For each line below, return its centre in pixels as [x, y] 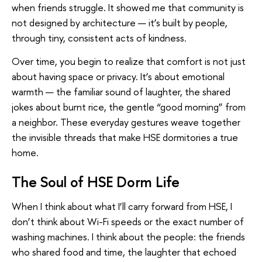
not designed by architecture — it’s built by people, [120, 22]
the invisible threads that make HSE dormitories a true [125, 137]
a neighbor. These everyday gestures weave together [126, 122]
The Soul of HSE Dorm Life [96, 182]
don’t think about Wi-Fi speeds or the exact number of [128, 221]
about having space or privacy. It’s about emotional [118, 76]
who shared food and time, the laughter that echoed [124, 251]
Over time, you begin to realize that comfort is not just [129, 61]
